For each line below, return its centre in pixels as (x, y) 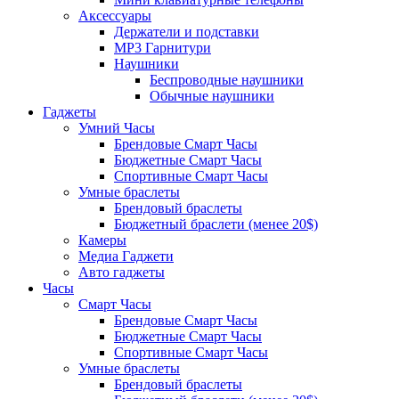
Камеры (102, 240)
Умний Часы (117, 128)
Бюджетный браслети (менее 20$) (216, 224)
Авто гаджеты (122, 272)
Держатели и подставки (187, 32)
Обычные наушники (212, 96)
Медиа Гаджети (126, 256)
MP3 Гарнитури (163, 48)
